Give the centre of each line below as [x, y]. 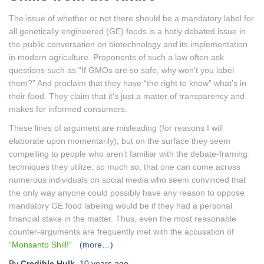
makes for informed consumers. [68, 109]
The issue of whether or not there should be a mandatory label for [131, 18]
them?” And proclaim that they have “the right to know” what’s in [128, 83]
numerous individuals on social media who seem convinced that [127, 179]
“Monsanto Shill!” [42, 244]
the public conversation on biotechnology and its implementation [128, 44]
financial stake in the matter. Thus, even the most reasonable [123, 218]
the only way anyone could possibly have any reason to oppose [127, 192]
